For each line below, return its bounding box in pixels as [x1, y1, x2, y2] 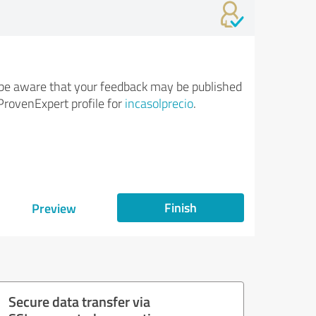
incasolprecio [124, 95, 193, 111]
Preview [31, 199, 76, 217]
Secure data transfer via [8, 291, 150, 311]
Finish [164, 198, 197, 217]
